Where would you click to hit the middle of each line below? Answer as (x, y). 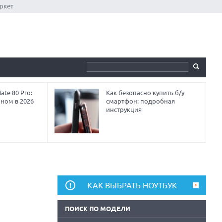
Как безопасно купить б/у (145, 93)
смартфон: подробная (141, 101)
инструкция (124, 110)
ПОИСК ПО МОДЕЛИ (98, 209)
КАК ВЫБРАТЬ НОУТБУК (132, 185)
